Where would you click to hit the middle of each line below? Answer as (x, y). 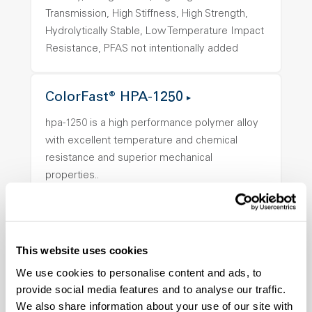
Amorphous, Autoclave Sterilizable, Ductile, (146, 218)
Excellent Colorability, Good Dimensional (140, 236)
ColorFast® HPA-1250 (114, 98)
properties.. (72, 176)
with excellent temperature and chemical (141, 141)
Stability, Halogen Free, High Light (124, 253)
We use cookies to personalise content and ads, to (139, 272)
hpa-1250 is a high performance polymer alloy (152, 124)
